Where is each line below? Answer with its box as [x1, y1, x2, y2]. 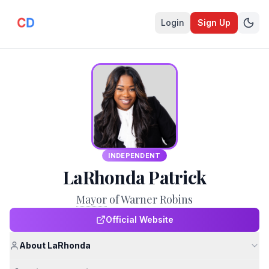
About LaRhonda [19, 240, 91, 250]
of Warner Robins [109, 192, 193, 207]
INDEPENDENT [108, 151, 161, 160]
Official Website [105, 214, 174, 225]
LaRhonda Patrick [63, 165, 206, 189]
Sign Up [198, 17, 231, 28]
